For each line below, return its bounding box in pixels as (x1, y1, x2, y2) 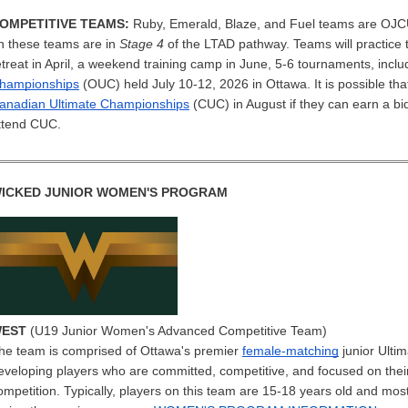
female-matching (242, 342, 339, 358)
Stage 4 (119, 36, 168, 51)
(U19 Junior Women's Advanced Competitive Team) (30, 322, 327, 338)
